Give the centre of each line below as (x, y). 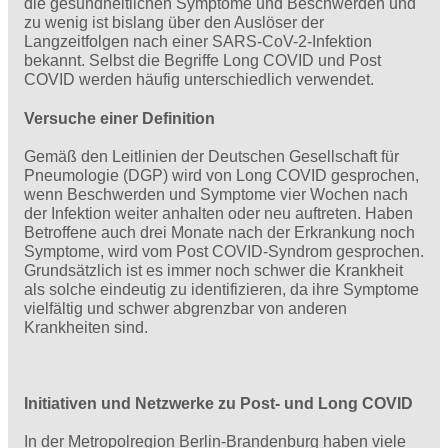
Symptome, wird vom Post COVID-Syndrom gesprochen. (224, 251)
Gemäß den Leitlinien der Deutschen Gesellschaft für (211, 156)
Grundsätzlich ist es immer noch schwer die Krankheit (213, 270)
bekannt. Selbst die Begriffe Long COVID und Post (202, 61)
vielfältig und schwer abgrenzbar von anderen (185, 308)
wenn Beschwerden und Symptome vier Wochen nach (216, 194)
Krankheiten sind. (86, 327)
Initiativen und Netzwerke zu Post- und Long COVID (218, 404)
